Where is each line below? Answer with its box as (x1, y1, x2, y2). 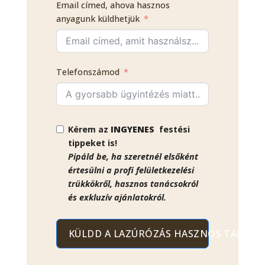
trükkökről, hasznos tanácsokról (68, 178, 198, 190)
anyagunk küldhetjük (56, 13, 140, 25)
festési (154, 124, 190, 135)
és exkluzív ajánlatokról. (68, 192, 166, 203)
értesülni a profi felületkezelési (68, 164, 194, 176)
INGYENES (111, 124, 154, 135)
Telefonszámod (56, 66, 119, 78)
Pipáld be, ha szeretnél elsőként (68, 151, 198, 163)
